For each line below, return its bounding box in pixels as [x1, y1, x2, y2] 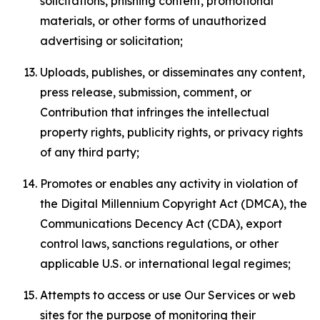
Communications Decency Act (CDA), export [40, 216, 282, 231]
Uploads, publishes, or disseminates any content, [40, 65, 305, 79]
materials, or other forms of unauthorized [40, 14, 266, 28]
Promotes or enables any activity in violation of [40, 176, 298, 191]
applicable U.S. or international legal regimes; [40, 256, 291, 271]
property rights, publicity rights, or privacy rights [40, 125, 303, 139]
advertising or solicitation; [40, 34, 183, 48]
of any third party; [40, 145, 139, 159]
